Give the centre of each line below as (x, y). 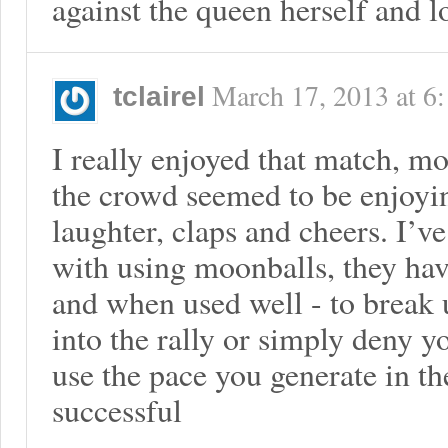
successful (117, 409)
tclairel (159, 96)
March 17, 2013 (300, 95)
